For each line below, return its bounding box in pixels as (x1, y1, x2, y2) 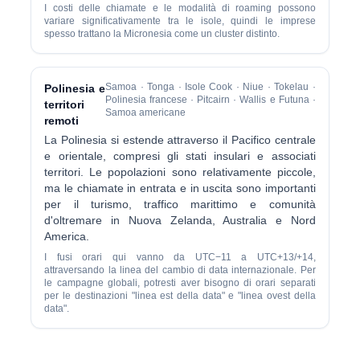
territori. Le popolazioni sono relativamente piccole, (44, 166, 316, 178)
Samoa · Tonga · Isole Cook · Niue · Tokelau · (105, 81, 316, 92)
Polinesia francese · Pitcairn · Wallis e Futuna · (105, 94, 316, 105)
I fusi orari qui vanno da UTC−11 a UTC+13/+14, (44, 252, 316, 263)
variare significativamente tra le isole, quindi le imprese (44, 15, 316, 27)
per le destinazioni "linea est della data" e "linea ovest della (44, 290, 316, 301)
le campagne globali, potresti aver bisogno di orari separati (44, 277, 316, 288)
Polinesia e (44, 82, 106, 95)
